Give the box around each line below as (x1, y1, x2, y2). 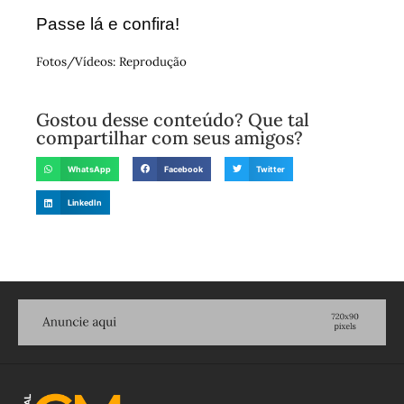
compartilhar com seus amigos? (36, 126, 303, 150)
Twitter (256, 163, 286, 174)
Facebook (164, 163, 204, 174)
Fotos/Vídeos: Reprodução (36, 53, 187, 69)
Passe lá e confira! (36, 14, 179, 33)
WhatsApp (68, 163, 112, 174)
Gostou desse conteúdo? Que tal (36, 108, 309, 132)
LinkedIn (68, 197, 103, 208)
